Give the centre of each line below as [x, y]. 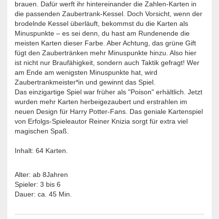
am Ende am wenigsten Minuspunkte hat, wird [86, 73]
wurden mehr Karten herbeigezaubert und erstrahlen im [101, 102]
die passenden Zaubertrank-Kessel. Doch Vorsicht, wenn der [109, 14]
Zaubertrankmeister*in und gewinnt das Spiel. [85, 82]
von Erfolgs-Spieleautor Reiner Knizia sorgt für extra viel [101, 121]
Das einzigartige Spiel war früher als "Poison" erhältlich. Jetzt [109, 92]
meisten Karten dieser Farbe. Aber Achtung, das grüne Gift [105, 43]
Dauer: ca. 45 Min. [43, 194]
